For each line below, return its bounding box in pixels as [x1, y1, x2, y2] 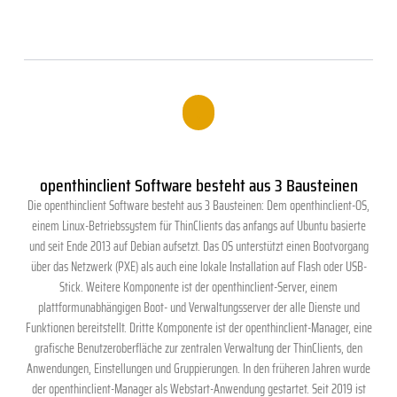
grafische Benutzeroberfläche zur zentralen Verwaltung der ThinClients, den [35, 339, 362, 359]
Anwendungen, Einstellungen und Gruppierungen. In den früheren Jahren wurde [27, 359, 370, 379]
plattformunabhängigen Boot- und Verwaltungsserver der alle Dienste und [37, 298, 360, 318]
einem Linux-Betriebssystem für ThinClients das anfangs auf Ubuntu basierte [31, 216, 366, 237]
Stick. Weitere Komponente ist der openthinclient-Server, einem [59, 277, 338, 298]
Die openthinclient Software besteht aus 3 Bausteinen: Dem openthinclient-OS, [27, 196, 370, 216]
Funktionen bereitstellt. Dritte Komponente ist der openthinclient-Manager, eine [25, 318, 372, 339]
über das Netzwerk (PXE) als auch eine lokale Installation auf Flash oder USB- [30, 257, 367, 277]
